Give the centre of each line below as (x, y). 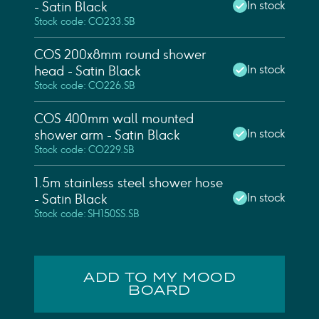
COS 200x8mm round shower (120, 55)
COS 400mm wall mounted (114, 119)
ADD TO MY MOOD (159, 278)
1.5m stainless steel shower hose (129, 183)
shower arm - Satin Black (107, 136)
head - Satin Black (87, 72)
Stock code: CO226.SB (84, 86)
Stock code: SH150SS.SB (87, 214)
